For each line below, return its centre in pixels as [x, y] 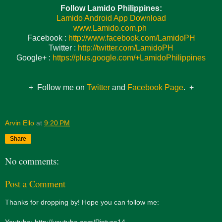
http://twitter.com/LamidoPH [126, 48]
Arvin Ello [20, 123]
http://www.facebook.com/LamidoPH [132, 38]
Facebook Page [155, 88]
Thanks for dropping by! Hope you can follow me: [82, 202]
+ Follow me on [57, 88]
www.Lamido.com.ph [110, 28]
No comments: [32, 161]
